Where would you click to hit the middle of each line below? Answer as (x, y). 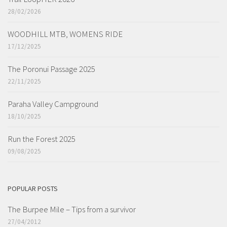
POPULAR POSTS (33, 189)
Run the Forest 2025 (42, 139)
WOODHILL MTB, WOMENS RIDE (65, 34)
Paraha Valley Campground (53, 104)
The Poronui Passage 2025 (51, 69)
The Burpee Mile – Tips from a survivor (72, 210)
